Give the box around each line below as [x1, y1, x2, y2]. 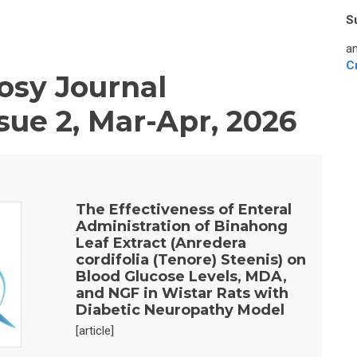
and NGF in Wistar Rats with [75, 284, 288, 302]
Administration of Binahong [75, 218, 288, 235]
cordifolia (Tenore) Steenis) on [75, 251, 306, 269]
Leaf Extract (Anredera [75, 234, 246, 252]
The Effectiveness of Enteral [75, 201, 292, 218]
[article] [75, 324, 114, 338]
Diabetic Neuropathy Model [75, 301, 284, 319]
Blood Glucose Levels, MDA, [75, 268, 287, 285]
